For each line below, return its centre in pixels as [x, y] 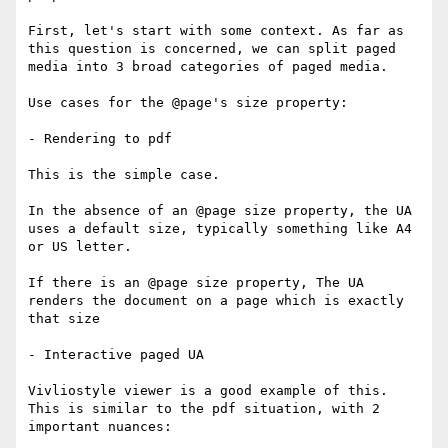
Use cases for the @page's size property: [188, 103]
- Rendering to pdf [100, 139]
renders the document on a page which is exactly [216, 301]
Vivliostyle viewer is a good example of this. [208, 391]
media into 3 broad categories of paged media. [208, 67]
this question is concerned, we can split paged [212, 49]
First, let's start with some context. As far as [216, 31]
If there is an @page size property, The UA [196, 283]
